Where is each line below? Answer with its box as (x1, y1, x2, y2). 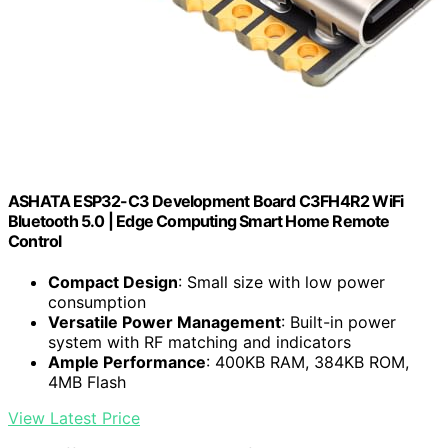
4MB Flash (48, 372, 126, 393)
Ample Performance (48, 352, 206, 373)
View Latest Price (8, 408, 140, 429)
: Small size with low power (178, 272, 385, 293)
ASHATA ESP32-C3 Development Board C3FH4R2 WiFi (8, 190, 404, 211)
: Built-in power (281, 312, 396, 333)
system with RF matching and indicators (48, 332, 351, 353)
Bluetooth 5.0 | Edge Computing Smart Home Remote (8, 210, 390, 231)
